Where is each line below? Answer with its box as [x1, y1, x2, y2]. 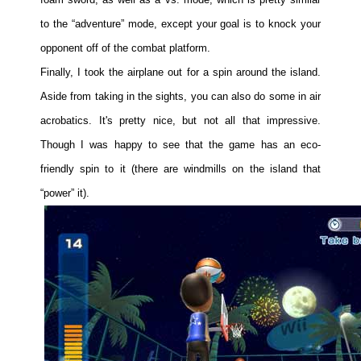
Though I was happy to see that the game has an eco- [40, 138, 321, 151]
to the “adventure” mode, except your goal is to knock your [40, 17, 321, 30]
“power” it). [40, 186, 89, 199]
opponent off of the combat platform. [40, 41, 210, 54]
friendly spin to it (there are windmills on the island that [40, 162, 321, 175]
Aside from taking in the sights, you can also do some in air [40, 89, 321, 102]
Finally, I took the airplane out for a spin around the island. [40, 65, 321, 78]
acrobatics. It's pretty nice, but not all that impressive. [40, 114, 321, 127]
